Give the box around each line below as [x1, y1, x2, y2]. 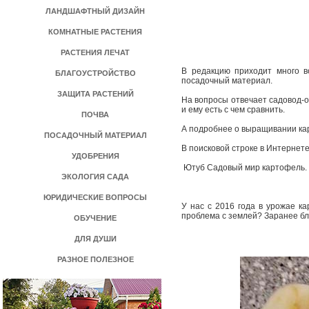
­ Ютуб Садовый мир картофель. [181, 163, 307, 172]
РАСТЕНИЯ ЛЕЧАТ [61, 48, 130, 57]
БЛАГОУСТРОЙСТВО [54, 69, 136, 77]
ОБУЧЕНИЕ [74, 214, 117, 222]
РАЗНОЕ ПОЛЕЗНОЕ [57, 255, 134, 263]
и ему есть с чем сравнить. [181, 105, 285, 114]
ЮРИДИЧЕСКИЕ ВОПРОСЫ [43, 193, 147, 201]
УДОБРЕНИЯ [71, 152, 119, 160]
